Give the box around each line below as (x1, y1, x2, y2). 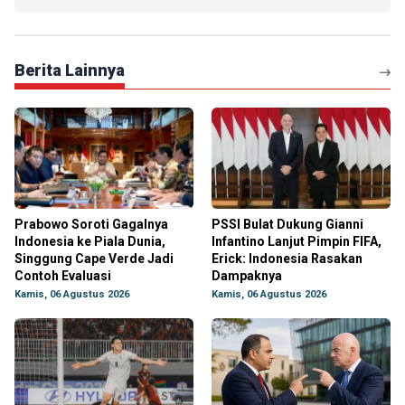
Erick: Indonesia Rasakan (212, 251, 363, 266)
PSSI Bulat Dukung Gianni (212, 217, 363, 231)
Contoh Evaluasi (14, 268, 111, 283)
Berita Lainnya (14, 61, 125, 80)
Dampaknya (212, 268, 282, 283)
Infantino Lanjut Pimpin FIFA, (212, 234, 381, 249)
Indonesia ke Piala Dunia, (14, 234, 165, 249)
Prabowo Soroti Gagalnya (14, 217, 168, 231)
